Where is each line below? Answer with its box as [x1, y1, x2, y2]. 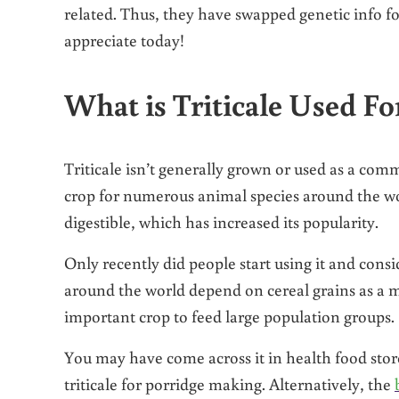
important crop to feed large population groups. [64, 304, 395, 327]
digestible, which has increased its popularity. [64, 209, 379, 232]
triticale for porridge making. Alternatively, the [64, 371, 395, 395]
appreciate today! [64, 28, 184, 51]
